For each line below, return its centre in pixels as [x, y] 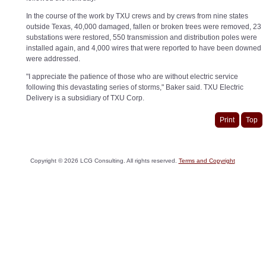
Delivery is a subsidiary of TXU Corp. [85, 98]
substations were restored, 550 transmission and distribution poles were [142, 37]
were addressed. [53, 58]
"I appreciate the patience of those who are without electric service [132, 76]
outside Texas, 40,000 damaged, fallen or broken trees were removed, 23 [144, 26]
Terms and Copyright [207, 161]
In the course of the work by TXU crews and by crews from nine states [137, 16]
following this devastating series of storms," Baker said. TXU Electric [135, 87]
